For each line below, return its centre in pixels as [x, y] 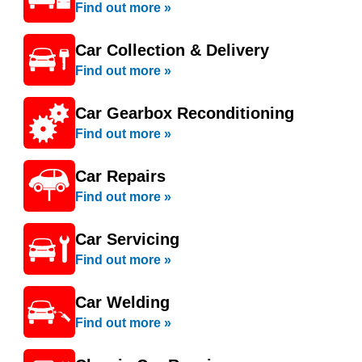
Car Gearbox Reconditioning [185, 113]
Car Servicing [127, 239]
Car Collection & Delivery [172, 50]
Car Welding [122, 302]
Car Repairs [120, 176]
